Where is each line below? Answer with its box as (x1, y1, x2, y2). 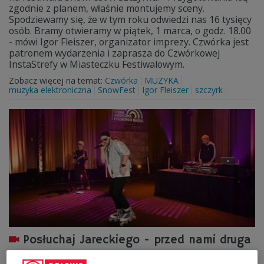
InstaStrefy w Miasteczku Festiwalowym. (9, 58, 187, 71)
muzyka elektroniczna (9, 84, 91, 95)
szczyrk (195, 84, 223, 95)
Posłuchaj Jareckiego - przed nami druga (24, 233, 251, 247)
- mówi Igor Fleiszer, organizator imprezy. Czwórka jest (9, 35, 249, 48)
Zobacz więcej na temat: (9, 75, 105, 86)
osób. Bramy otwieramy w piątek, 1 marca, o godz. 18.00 (9, 24, 251, 37)
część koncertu (9, 248, 93, 263)
